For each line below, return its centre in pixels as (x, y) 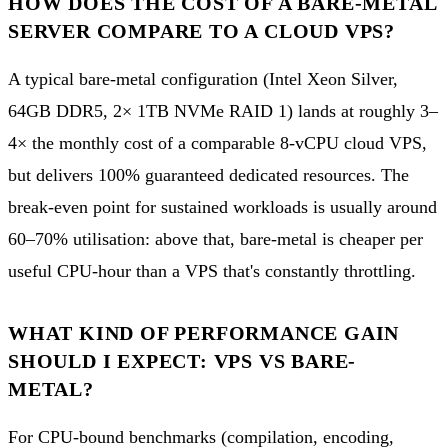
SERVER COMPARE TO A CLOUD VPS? (201, 30)
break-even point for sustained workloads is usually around (222, 206)
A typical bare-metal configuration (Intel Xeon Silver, (203, 78)
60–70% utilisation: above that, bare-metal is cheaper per (215, 238)
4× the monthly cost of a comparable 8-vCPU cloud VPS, (217, 142)
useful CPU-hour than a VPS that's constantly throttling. (212, 270)
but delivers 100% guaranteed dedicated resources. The (208, 174)
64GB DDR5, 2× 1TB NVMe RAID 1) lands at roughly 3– (223, 110)
